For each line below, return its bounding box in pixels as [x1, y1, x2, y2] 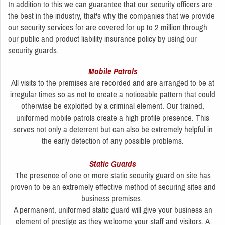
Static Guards [89, 158, 136, 169]
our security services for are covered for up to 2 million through [8, 22, 207, 32]
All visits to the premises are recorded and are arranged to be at [11, 77, 214, 88]
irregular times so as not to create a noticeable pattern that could [10, 89, 215, 99]
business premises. [81, 193, 145, 203]
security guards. [8, 45, 59, 55]
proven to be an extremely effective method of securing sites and [10, 181, 216, 192]
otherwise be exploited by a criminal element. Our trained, [21, 100, 204, 111]
